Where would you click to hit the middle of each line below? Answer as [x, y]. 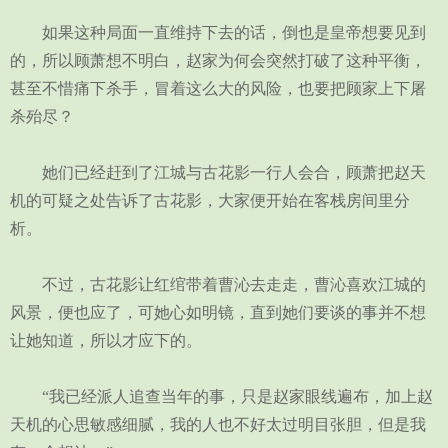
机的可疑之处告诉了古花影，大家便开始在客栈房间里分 [210, 200]
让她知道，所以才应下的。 [106, 340]
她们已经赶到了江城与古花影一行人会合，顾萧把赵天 [218, 172]
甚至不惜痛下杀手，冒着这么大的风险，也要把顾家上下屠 [218, 88]
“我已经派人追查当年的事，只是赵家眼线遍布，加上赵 [221, 396]
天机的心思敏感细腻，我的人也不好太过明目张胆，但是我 [218, 424]
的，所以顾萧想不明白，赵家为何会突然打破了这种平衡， [218, 60]
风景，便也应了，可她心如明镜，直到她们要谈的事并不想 [218, 312]
